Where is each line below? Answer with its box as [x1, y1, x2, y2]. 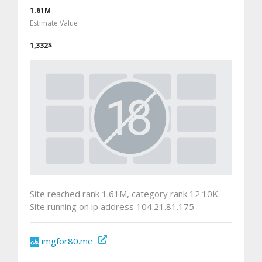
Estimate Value [30, 18, 78, 28]
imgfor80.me [42, 235, 93, 247]
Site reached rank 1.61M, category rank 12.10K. [30, 187, 220, 199]
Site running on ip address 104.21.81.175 [30, 200, 194, 212]
